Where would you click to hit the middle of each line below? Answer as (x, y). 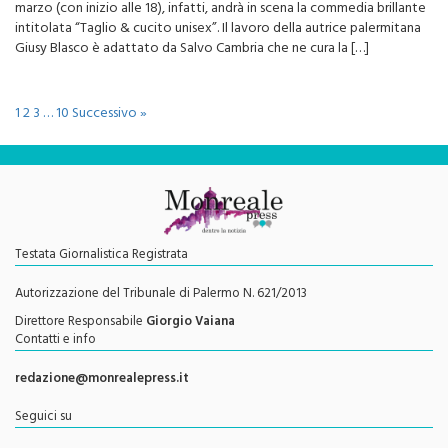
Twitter (48, 430)
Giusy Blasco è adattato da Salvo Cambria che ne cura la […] (192, 23)
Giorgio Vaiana (190, 296)
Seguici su (43, 391)
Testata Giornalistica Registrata (101, 229)
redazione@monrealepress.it (102, 353)
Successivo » (109, 88)
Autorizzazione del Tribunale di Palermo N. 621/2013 (161, 268)
